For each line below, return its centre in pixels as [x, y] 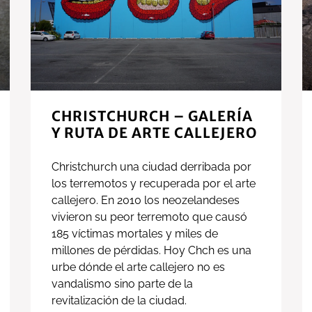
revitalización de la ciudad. [119, 301]
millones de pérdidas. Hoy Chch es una [151, 251]
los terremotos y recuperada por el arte [154, 184]
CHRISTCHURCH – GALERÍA [152, 116]
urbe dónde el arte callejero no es [138, 267]
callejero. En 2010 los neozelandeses [146, 201]
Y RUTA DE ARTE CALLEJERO [154, 133]
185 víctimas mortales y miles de [135, 234]
